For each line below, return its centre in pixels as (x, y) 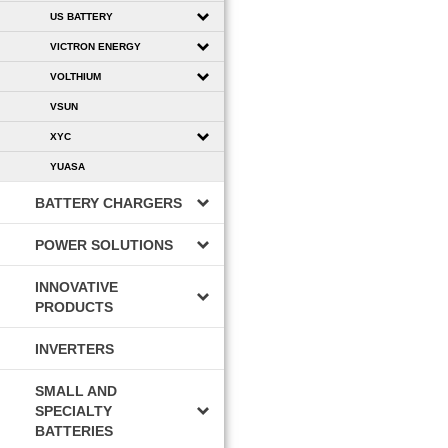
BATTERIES (74, 430)
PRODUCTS (74, 306)
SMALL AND (76, 390)
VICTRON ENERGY (95, 46)
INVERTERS (74, 348)
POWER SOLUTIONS (104, 244)
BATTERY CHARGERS (108, 202)
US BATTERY (81, 16)
